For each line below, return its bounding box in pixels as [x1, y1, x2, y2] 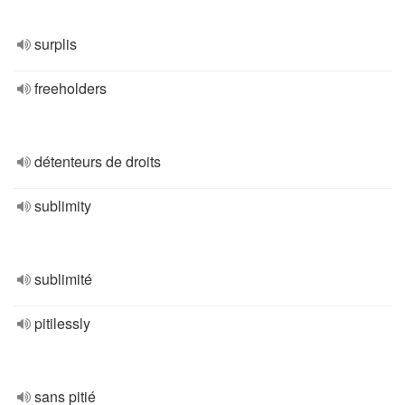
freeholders [34, 78, 107, 99]
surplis [34, 33, 77, 54]
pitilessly [34, 313, 90, 334]
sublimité [34, 268, 92, 289]
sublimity [34, 195, 91, 216]
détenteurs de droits [34, 151, 161, 172]
